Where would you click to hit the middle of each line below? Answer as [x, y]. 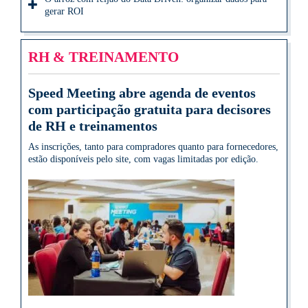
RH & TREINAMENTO [103, 57]
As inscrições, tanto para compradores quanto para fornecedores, [153, 147]
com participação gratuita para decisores [150, 110]
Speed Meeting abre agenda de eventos [142, 93]
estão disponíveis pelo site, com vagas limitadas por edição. [143, 159]
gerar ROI [64, 12]
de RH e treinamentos [93, 126]
